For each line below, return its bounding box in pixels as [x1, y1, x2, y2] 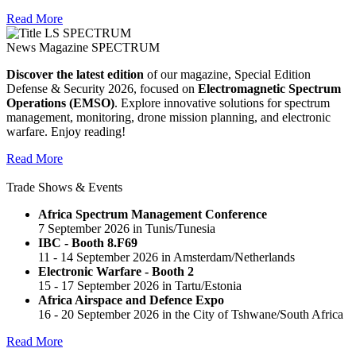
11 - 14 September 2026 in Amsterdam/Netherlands [38, 250, 295, 264]
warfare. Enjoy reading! [6, 124, 126, 138]
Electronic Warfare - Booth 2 [38, 264, 194, 278]
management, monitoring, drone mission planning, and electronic [6, 110, 331, 124]
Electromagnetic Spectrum [198, 81, 341, 95]
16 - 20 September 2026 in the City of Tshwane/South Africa [38, 307, 343, 321]
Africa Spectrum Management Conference [38, 207, 267, 221]
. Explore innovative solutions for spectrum [114, 95, 330, 110]
